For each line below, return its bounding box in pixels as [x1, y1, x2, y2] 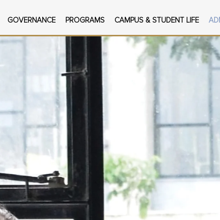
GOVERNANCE [7, 16, 55, 25]
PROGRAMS [65, 16, 105, 25]
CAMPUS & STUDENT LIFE [114, 16, 199, 25]
